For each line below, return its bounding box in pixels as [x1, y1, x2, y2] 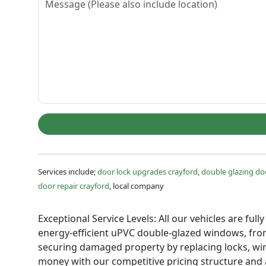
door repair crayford [38, 180, 109, 191]
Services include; [38, 166, 97, 177]
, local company [109, 180, 164, 191]
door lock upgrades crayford [97, 166, 198, 177]
